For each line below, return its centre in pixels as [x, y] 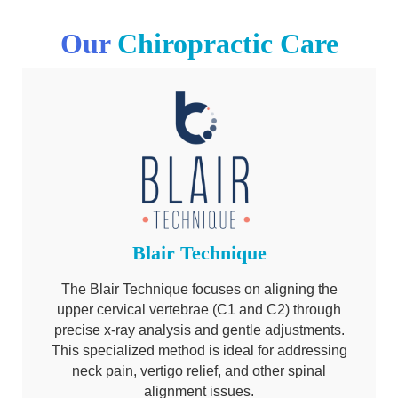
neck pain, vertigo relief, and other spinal [199, 371]
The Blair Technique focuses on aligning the [199, 290]
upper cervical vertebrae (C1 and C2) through [199, 310]
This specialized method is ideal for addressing [199, 351]
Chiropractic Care [227, 43]
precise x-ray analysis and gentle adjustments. [199, 330]
